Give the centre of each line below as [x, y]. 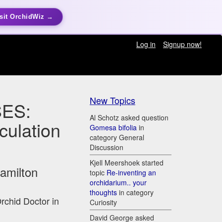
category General [117, 138]
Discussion [107, 147]
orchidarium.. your [118, 183]
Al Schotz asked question [129, 118]
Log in [146, 44]
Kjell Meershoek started [127, 163]
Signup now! [182, 44]
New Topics [112, 100]
